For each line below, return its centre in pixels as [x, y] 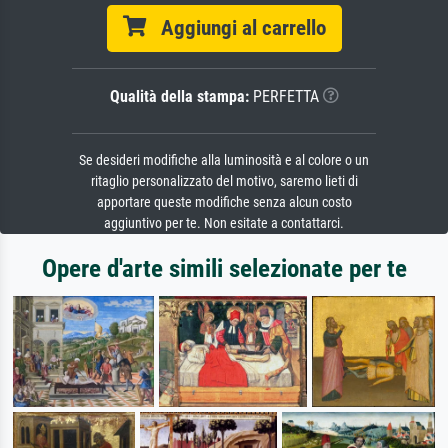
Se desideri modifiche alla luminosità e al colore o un [224, 161]
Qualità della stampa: [179, 97]
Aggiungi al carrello [235, 28]
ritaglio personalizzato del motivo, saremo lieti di [224, 182]
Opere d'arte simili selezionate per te [224, 269]
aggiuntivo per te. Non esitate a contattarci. [224, 224]
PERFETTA [283, 97]
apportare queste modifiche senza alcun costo [224, 203]
